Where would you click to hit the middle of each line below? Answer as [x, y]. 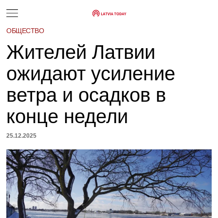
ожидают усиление [91, 73]
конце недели [67, 116]
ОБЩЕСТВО [25, 31]
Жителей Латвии [81, 52]
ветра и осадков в [86, 95]
